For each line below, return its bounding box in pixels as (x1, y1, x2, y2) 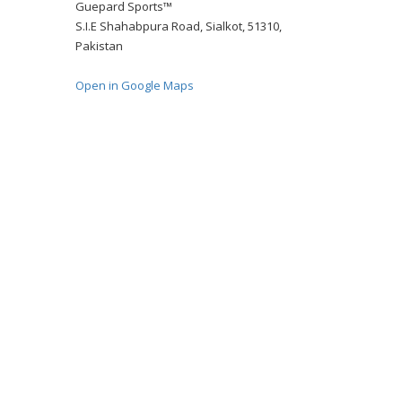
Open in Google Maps (74, 76, 194, 93)
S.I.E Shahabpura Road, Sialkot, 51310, (74, 17, 282, 34)
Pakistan (74, 37, 123, 54)
